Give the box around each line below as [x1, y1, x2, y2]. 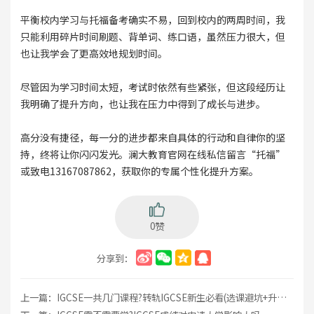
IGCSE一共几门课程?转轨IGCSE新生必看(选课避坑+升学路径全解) [56, 289, 277, 304]
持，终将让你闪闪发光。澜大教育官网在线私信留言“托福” [20, 146, 285, 161]
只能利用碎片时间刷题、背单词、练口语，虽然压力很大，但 [20, 29, 285, 43]
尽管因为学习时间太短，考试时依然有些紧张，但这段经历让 [20, 79, 285, 94]
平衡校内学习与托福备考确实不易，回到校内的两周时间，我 [20, 12, 285, 27]
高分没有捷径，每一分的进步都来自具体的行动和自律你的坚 [20, 130, 285, 144]
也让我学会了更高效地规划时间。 [20, 46, 168, 60]
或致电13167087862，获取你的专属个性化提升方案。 [20, 163, 259, 178]
